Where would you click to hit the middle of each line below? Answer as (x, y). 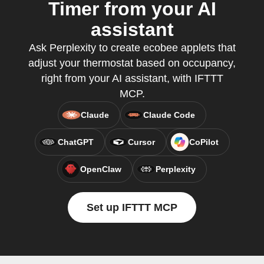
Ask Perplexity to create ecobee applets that (132, 48)
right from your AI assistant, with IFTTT (132, 78)
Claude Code (169, 115)
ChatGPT (75, 142)
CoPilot (204, 142)
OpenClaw (101, 169)
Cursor (141, 142)
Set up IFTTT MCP (132, 207)
